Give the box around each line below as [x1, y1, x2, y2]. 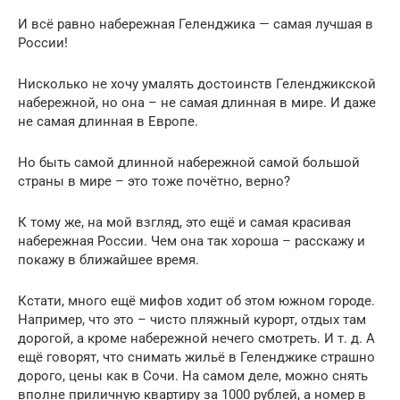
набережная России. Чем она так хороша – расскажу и [18, 232, 365, 249]
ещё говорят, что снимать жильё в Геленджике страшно [18, 348, 375, 365]
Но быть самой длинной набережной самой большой [18, 154, 360, 171]
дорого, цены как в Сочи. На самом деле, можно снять [18, 367, 368, 384]
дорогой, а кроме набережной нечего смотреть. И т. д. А [18, 329, 375, 346]
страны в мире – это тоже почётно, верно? [18, 172, 290, 189]
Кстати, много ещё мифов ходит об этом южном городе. [18, 292, 375, 309]
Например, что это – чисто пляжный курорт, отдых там [18, 311, 366, 328]
